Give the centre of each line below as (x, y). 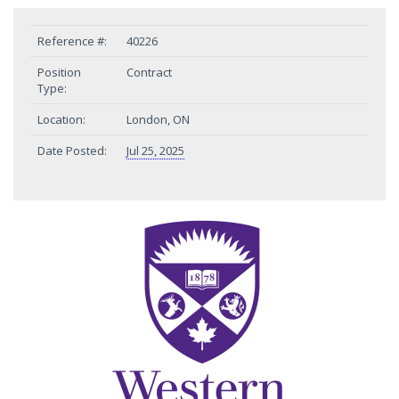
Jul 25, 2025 (155, 151)
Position (59, 72)
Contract (149, 72)
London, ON (158, 119)
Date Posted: (72, 151)
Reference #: (72, 41)
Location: (61, 119)
